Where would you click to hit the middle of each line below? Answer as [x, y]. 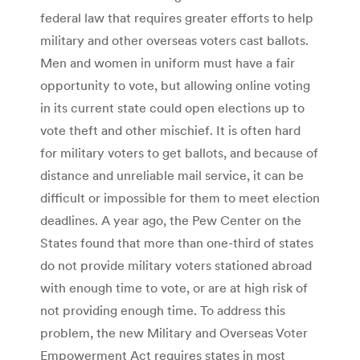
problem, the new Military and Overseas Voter [174, 332]
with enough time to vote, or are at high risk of [174, 287]
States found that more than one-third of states [177, 242]
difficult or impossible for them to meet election [180, 197]
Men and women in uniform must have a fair [168, 62]
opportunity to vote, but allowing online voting [175, 85]
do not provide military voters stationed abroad [176, 265]
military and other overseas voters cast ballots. [174, 40]
